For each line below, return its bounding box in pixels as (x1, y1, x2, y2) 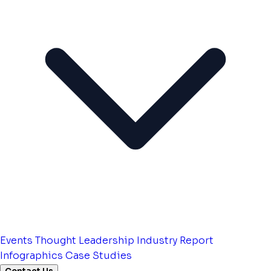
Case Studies (65, 249, 132, 262)
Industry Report (137, 234, 214, 247)
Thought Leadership (35, 234, 134, 247)
